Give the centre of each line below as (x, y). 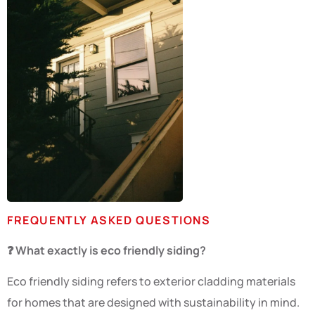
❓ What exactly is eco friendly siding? (107, 250)
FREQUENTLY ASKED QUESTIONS (109, 220)
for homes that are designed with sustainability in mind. (153, 303)
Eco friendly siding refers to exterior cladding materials (151, 282)
